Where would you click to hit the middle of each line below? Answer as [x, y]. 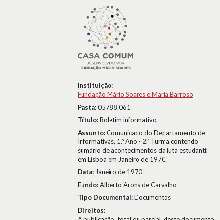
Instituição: [95, 85]
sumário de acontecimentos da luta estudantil [143, 150]
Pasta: [88, 107]
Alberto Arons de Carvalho [138, 185]
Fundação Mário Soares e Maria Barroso [135, 94]
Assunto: [92, 133]
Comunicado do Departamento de [156, 133]
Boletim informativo [128, 120]
